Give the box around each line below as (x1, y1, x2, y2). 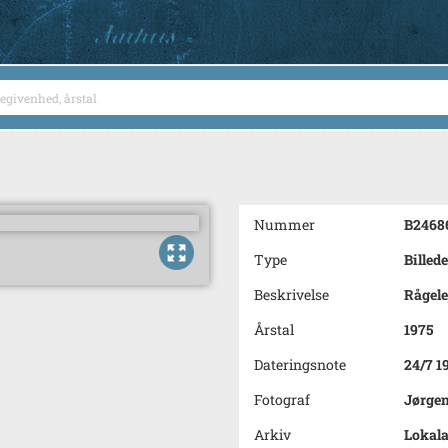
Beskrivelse (254, 285, 329, 304)
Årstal (254, 320, 294, 339)
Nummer (254, 215, 315, 234)
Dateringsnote (254, 355, 346, 374)
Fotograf (254, 390, 310, 409)
